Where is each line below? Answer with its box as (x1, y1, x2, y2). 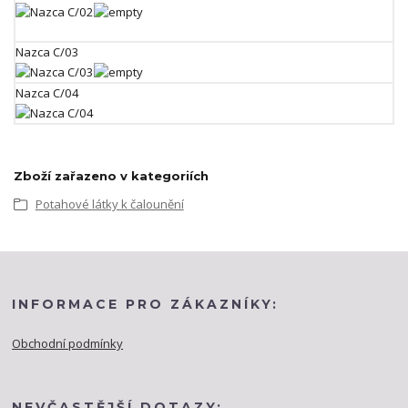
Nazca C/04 (15, 84, 79, 101)
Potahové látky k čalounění (35, 196, 184, 213)
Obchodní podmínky (12, 334, 124, 352)
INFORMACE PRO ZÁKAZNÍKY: (12, 295, 280, 312)
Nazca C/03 (15, 43, 79, 60)
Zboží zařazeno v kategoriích (14, 168, 209, 184)
